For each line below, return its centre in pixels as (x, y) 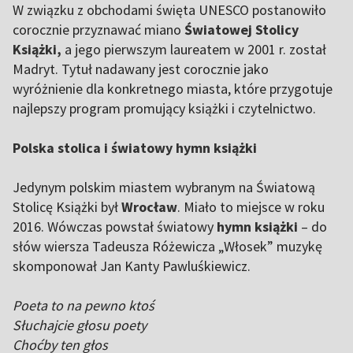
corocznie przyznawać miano (98, 30)
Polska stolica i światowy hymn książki (135, 148)
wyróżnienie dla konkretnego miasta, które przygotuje (173, 89)
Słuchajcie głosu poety (80, 325)
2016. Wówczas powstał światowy (115, 227)
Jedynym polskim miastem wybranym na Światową (164, 187)
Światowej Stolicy (242, 30)
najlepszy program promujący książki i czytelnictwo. (164, 108)
